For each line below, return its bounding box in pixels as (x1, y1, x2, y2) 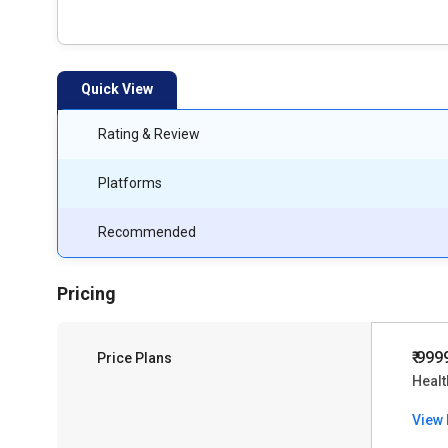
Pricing (57, 283, 116, 304)
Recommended (98, 224, 196, 240)
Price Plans (97, 350, 172, 366)
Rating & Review (98, 126, 200, 142)
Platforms (98, 175, 162, 191)
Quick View (81, 81, 153, 97)
